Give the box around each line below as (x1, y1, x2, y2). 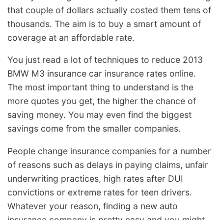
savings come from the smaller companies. (7, 123, 181, 134)
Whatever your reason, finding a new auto (7, 200, 178, 211)
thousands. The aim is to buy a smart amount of (7, 18, 201, 29)
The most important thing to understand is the (7, 82, 193, 93)
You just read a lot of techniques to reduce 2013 (7, 55, 203, 65)
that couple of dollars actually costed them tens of (7, 4, 211, 15)
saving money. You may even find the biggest (7, 110, 192, 120)
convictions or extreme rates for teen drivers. (7, 187, 192, 197)
